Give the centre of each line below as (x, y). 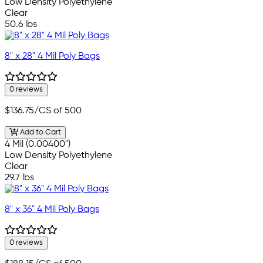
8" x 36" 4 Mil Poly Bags (52, 210)
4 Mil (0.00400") (38, 145)
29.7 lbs (19, 178)
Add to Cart (39, 133)
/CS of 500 (58, 111)
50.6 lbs (21, 24)
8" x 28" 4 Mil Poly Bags (52, 56)
